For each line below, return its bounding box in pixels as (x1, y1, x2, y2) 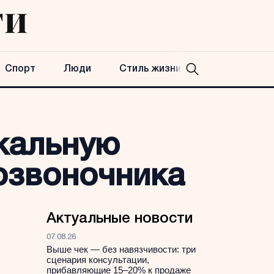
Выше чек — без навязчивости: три (46, 244, 196, 254)
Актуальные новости (46, 212, 193, 226)
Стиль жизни (119, 65, 181, 73)
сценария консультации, (46, 254, 149, 265)
